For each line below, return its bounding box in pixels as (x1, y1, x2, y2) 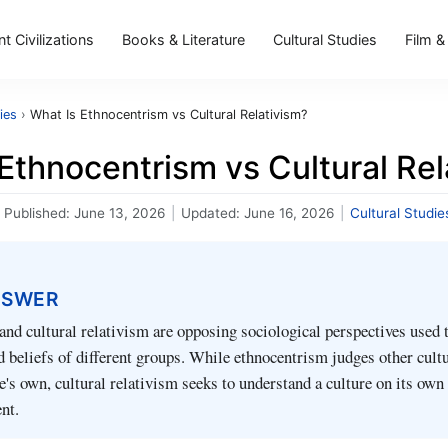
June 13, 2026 (74, 205, 165, 221)
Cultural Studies (273, 30, 377, 48)
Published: (4, 205, 74, 221)
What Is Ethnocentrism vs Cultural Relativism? (30, 107, 307, 122)
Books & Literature (122, 30, 245, 48)
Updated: (181, 205, 244, 221)
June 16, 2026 (244, 205, 334, 221)
